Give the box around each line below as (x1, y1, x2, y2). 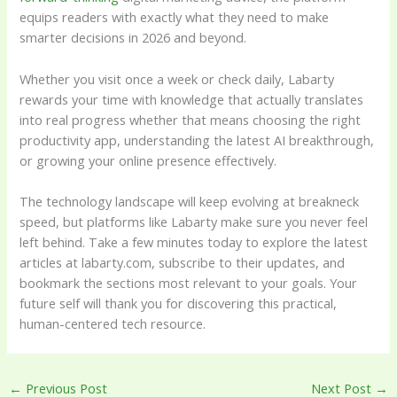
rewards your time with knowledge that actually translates (19, 90, 364, 108)
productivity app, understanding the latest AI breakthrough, (19, 130, 375, 149)
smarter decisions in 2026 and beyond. (19, 28, 247, 47)
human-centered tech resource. (19, 315, 206, 333)
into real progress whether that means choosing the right (19, 110, 362, 128)
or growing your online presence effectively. (19, 151, 277, 169)
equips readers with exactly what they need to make (19, 8, 330, 27)
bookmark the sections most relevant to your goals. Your (19, 274, 358, 292)
